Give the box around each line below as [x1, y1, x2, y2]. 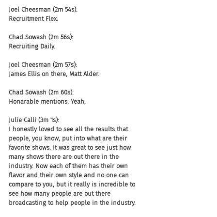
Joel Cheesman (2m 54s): [9, 6, 77, 13]
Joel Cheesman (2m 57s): [9, 61, 77, 68]
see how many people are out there [9, 190, 112, 197]
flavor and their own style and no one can [9, 171, 131, 179]
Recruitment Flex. [9, 15, 58, 22]
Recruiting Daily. [9, 43, 55, 50]
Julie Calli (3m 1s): [9, 116, 59, 124]
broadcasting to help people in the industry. [9, 199, 136, 206]
